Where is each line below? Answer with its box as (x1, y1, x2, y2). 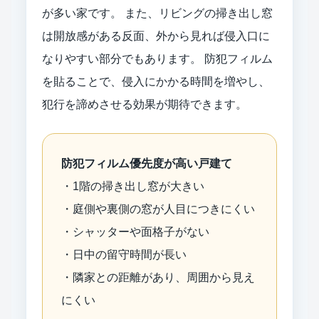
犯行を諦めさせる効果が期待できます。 (42, 98, 247, 110)
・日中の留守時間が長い (61, 248, 187, 261)
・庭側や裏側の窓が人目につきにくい (61, 202, 255, 215)
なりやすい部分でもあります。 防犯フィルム (42, 52, 273, 65)
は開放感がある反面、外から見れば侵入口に (42, 29, 270, 42)
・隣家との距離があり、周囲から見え (61, 271, 255, 283)
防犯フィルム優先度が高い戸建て (61, 157, 232, 169)
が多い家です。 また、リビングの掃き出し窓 (42, 6, 273, 19)
